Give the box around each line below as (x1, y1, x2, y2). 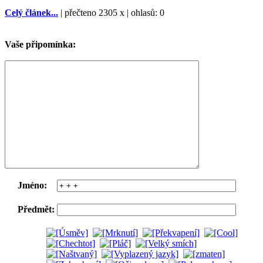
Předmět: (18, 204, 55, 214)
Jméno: (18, 180, 47, 190)
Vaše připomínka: (5, 39, 76, 49)
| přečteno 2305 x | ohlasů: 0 (58, 7, 164, 18)
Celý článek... (5, 7, 58, 18)
